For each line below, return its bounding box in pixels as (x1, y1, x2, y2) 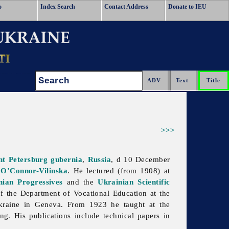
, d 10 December (111, 155, 170, 164)
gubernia (51, 155, 83, 164)
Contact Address (104, 3, 148, 10)
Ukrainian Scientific (98, 177, 170, 187)
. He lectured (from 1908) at (67, 166, 170, 175)
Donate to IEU (168, 3, 207, 10)
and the (62, 177, 98, 187)
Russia (87, 155, 111, 164)
